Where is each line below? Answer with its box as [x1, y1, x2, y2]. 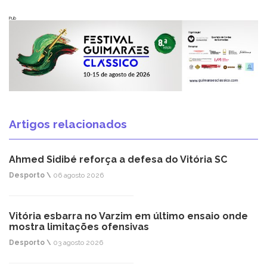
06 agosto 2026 [51, 171, 104, 180]
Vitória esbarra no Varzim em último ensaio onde [9, 210, 248, 222]
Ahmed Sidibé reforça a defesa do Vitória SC [9, 154, 227, 166]
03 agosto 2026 [51, 238, 103, 247]
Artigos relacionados [9, 117, 127, 131]
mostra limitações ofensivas [9, 221, 149, 233]
